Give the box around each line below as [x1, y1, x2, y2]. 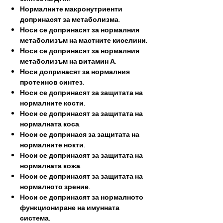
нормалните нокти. [20, 140, 85, 150]
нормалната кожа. [20, 161, 82, 171]
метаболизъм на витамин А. [20, 56, 116, 66]
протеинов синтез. [20, 77, 84, 87]
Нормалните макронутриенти [20, 4, 122, 14]
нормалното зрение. [20, 182, 90, 192]
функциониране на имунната [20, 203, 119, 213]
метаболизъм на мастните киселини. [20, 35, 147, 45]
